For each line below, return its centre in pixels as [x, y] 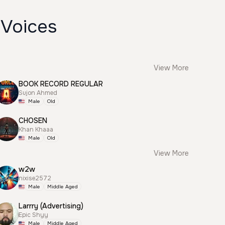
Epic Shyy [34, 215]
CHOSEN [33, 121]
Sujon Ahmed [38, 93]
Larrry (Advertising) [51, 206]
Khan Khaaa [36, 130]
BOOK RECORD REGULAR [61, 84]
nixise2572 [35, 178]
